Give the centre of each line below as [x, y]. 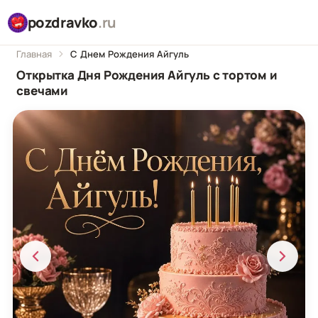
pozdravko [63, 22]
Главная [34, 54]
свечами [42, 91]
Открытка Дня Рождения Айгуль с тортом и [147, 75]
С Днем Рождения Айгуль [130, 54]
